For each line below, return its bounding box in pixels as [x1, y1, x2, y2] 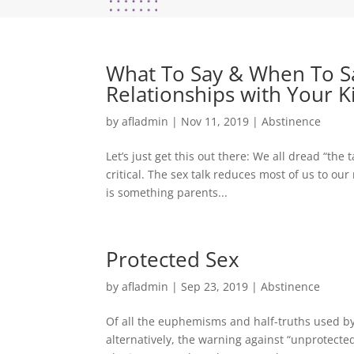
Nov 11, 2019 [181, 113, 250, 129]
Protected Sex [106, 244, 240, 273]
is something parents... [106, 184, 228, 200]
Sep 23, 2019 [181, 278, 249, 294]
